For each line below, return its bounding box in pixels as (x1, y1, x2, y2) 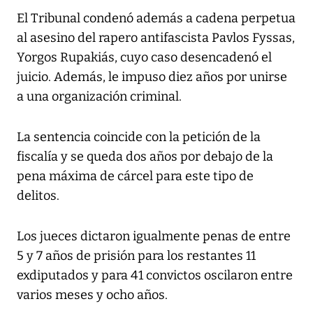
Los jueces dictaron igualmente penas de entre (17, 228, 291, 245)
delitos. (17, 188, 59, 204)
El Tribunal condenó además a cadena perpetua (17, 10, 296, 27)
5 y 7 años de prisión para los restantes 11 (17, 248, 256, 264)
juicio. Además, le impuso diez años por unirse (17, 69, 287, 85)
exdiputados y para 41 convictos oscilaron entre (17, 268, 293, 284)
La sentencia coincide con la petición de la (17, 129, 261, 145)
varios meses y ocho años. (17, 287, 168, 303)
